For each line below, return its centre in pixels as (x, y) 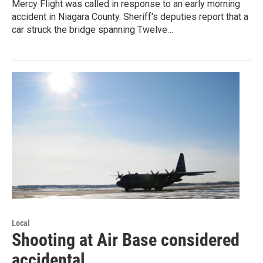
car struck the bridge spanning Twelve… (92, 30)
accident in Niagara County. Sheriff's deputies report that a (130, 17)
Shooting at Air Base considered (126, 240)
